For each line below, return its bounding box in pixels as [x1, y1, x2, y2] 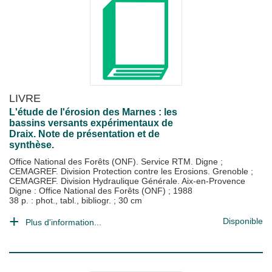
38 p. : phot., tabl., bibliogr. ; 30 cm [9, 195, 142, 205]
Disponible [223, 216, 263, 226]
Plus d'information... [25, 217, 101, 227]
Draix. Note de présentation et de [9, 129, 160, 139]
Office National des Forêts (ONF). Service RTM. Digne [9, 157, 220, 166]
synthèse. [9, 140, 54, 150]
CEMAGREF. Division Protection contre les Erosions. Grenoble [9, 166, 251, 176]
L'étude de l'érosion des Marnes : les [9, 107, 177, 117]
